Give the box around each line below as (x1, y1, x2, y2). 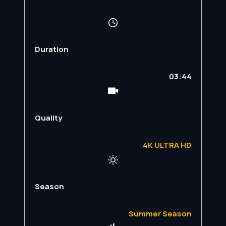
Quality (34, 112, 62, 123)
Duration (34, 43, 69, 54)
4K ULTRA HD (142, 139, 192, 150)
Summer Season (128, 208, 192, 219)
